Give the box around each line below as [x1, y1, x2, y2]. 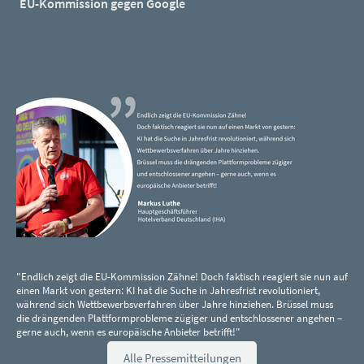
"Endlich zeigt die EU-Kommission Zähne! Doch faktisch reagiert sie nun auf [16, 270, 348, 284]
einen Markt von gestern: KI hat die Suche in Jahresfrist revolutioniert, [16, 284, 320, 298]
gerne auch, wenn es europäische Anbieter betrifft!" [16, 325, 240, 340]
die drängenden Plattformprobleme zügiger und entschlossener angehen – [16, 311, 342, 326]
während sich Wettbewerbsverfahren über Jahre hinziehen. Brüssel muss [16, 297, 333, 312]
